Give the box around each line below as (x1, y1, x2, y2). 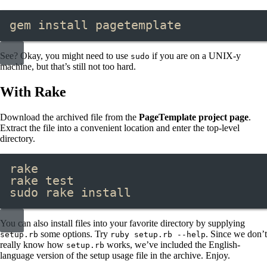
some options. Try (38, 228, 110, 239)
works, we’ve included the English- (104, 239, 240, 250)
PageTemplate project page (139, 111, 249, 122)
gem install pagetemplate (10, 18, 181, 32)
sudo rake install (10, 185, 131, 200)
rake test (10, 173, 74, 188)
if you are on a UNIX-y (150, 50, 241, 61)
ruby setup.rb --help (110, 229, 206, 239)
